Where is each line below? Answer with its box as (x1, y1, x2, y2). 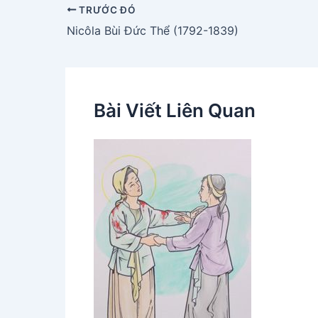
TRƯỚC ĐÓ (76, 4, 136, 16)
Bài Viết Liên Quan (94, 99, 256, 121)
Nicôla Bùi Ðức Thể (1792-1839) (67, 23, 238, 38)
